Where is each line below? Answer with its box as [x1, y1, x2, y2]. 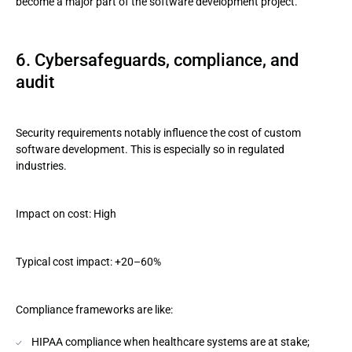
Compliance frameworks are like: [16, 303, 173, 316]
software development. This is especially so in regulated [16, 143, 284, 156]
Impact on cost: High [16, 207, 116, 220]
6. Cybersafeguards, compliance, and [16, 50, 299, 70]
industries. [16, 159, 67, 172]
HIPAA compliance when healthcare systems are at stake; [31, 335, 310, 348]
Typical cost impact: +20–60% [16, 255, 161, 268]
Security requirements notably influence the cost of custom [16, 126, 301, 139]
